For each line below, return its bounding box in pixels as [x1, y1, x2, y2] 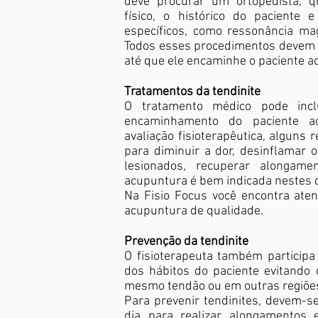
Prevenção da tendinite [124, 234, 248, 249]
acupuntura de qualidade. [124, 204, 263, 219]
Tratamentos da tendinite [124, 84, 261, 99]
